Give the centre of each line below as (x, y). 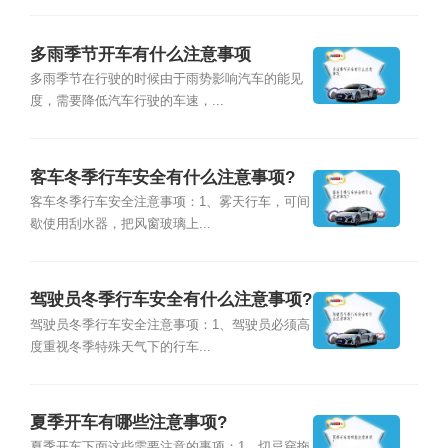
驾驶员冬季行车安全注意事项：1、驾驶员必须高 (169, 324)
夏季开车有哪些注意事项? (128, 423)
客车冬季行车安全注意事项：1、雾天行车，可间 (169, 201)
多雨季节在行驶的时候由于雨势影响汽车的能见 (166, 79)
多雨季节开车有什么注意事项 (140, 54)
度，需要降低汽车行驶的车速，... (126, 101)
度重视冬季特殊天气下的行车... (120, 346)
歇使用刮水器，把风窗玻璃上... (120, 223)
